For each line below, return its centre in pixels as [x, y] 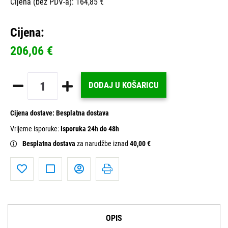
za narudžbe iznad [103, 144]
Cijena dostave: [33, 113]
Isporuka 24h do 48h [90, 129]
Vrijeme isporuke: [35, 129]
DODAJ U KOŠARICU [124, 85]
